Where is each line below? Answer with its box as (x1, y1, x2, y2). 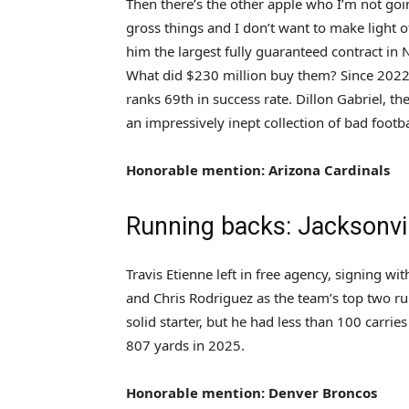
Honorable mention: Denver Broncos (126, 383, 377, 402)
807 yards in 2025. (126, 335, 245, 354)
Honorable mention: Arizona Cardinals (126, 160, 390, 179)
